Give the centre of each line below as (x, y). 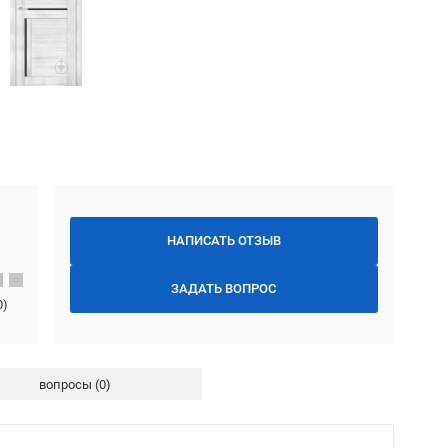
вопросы (65, 384)
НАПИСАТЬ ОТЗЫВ (223, 240)
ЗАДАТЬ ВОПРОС (224, 288)
